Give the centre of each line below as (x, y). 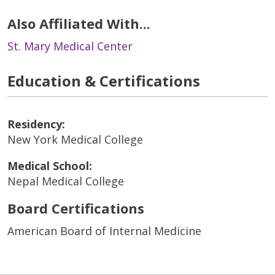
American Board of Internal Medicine (104, 231)
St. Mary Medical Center (70, 46)
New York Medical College (75, 140)
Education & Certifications (104, 81)
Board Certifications (76, 208)
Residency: (36, 124)
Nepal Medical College (66, 181)
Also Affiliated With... (79, 24)
